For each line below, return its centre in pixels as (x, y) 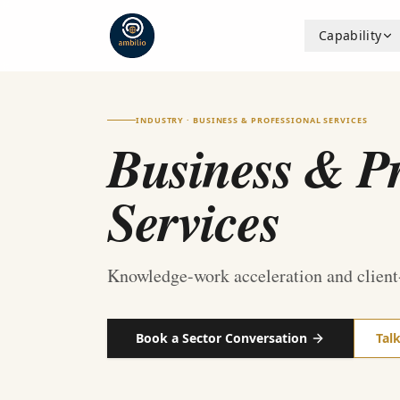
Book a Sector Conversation (221, 338)
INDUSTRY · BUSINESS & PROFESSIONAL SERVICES (252, 120)
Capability (350, 35)
